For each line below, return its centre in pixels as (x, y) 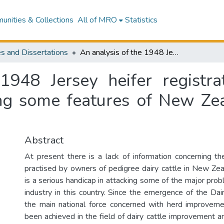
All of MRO (97, 20)
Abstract (44, 140)
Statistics (141, 20)
